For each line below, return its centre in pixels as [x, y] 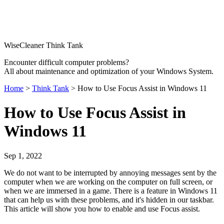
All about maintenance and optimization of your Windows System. [109, 71]
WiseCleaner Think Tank [43, 45]
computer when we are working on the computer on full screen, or [108, 181]
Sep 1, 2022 [23, 155]
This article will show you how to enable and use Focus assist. [103, 208]
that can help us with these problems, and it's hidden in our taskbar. [109, 199]
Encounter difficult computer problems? [66, 62]
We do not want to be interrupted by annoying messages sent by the [110, 172]
